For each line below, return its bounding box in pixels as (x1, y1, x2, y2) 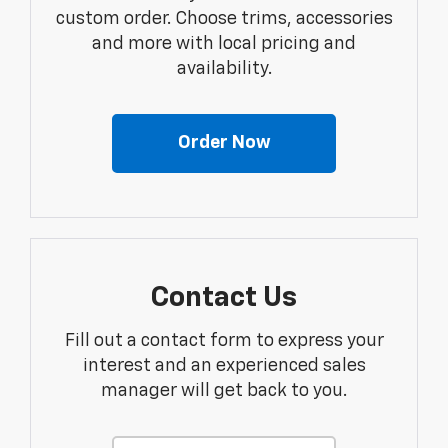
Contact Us (151, 284, 297, 313)
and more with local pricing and (92, 35, 356, 54)
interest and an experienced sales (82, 357, 366, 376)
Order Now (177, 134, 271, 153)
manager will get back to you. (101, 382, 347, 401)
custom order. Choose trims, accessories (55, 10, 393, 29)
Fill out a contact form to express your (64, 332, 384, 351)
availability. (176, 60, 272, 79)
